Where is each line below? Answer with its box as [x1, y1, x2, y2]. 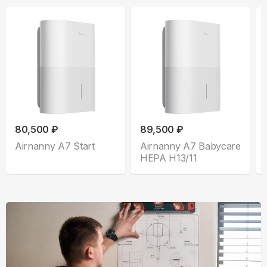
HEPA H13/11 [140, 152, 197, 164]
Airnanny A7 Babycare [140, 140, 241, 153]
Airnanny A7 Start [15, 140, 95, 153]
